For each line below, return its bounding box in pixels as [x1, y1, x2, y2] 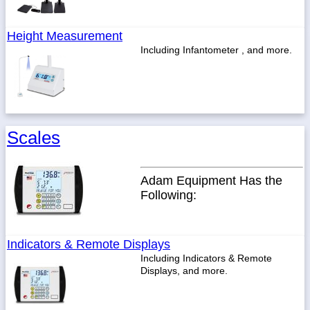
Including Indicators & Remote [140, 253, 272, 264]
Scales [7, 127, 60, 148]
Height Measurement [7, 29, 122, 43]
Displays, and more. [140, 265, 228, 276]
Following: [140, 188, 197, 202]
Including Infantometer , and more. [140, 44, 292, 55]
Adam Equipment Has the [140, 174, 282, 188]
